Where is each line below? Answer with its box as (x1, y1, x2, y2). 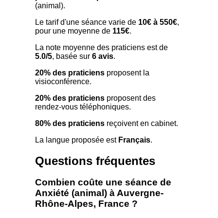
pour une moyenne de (35, 26, 112, 35)
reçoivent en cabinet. (105, 119, 178, 127)
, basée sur (52, 52, 92, 60)
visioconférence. (35, 77, 91, 86)
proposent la (105, 68, 149, 77)
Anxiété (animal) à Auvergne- (35, 188, 163, 199)
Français (118, 135, 150, 144)
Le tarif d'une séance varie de (35, 18, 138, 26)
